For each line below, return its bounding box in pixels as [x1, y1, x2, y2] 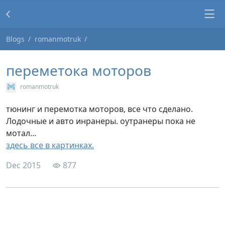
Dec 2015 [6, 160, 41, 171]
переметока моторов [6, 61, 151, 80]
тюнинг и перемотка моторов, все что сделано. [6, 103, 193, 115]
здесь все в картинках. [6, 140, 94, 151]
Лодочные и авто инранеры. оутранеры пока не [6, 116, 195, 127]
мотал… [6, 128, 37, 139]
